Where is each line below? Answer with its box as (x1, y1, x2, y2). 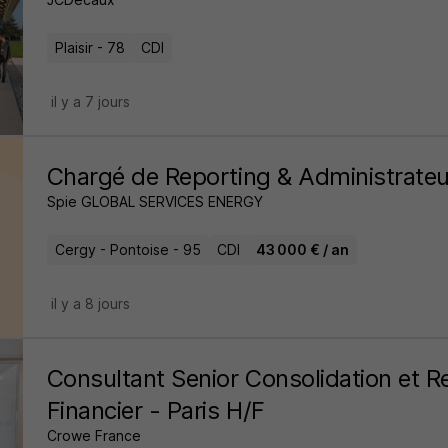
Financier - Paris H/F (46, 396, 265, 425)
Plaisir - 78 (54, 39, 125, 56)
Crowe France (46, 427, 141, 444)
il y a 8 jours (50, 295, 130, 312)
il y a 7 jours (50, 93, 130, 110)
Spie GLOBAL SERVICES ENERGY (46, 193, 263, 210)
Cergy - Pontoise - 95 (54, 241, 201, 258)
